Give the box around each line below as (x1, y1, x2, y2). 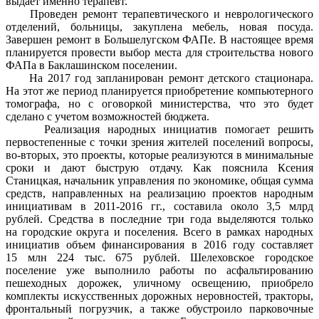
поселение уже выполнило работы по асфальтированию (6, 263, 313, 276)
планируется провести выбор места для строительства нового (6, 46, 313, 58)
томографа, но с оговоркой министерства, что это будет (6, 97, 313, 110)
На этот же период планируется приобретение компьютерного (6, 84, 313, 97)
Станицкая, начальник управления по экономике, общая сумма (6, 174, 313, 187)
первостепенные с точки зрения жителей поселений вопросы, (6, 135, 313, 148)
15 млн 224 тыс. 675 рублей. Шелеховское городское (6, 251, 313, 263)
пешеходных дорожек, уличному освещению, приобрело (6, 276, 313, 289)
